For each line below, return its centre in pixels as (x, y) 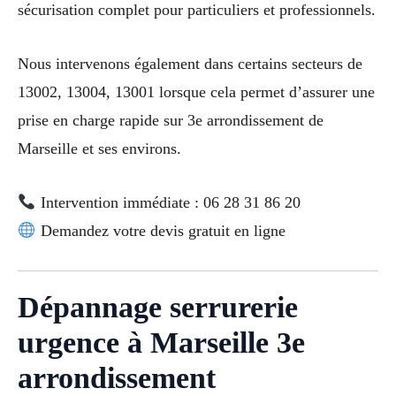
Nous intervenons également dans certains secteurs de (190, 63)
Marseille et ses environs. (99, 148)
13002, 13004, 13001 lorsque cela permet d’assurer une (196, 91)
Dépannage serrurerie (158, 308)
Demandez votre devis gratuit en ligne (160, 230)
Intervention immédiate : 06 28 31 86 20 (168, 202)
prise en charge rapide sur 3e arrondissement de (171, 120)
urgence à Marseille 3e (161, 343)
